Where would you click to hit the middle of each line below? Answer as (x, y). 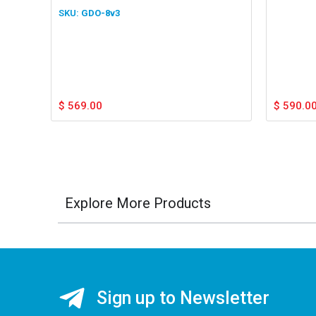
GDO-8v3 (101, 13)
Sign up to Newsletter (183, 298)
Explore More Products (138, 203)
